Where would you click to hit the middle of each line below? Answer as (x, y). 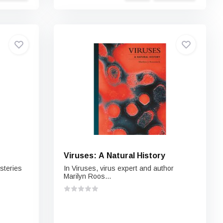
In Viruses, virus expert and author (119, 168)
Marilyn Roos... (88, 176)
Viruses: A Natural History (115, 156)
